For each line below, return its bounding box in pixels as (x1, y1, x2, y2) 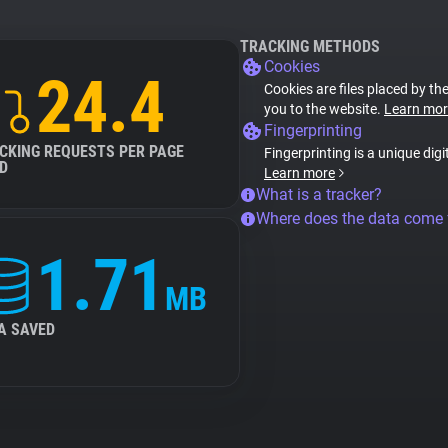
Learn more (264, 165, 335, 181)
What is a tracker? (256, 185, 382, 204)
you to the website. (264, 101, 384, 117)
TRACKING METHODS (240, 37, 380, 56)
